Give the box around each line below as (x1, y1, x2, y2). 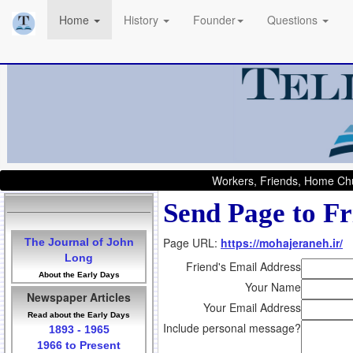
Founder (193, 12, 236, 28)
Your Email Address (203, 299, 301, 316)
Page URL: (163, 235, 221, 251)
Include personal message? (163, 320, 301, 336)
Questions (267, 12, 321, 28)
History (124, 12, 162, 28)
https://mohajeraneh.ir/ (221, 235, 343, 251)
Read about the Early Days (28, 310, 130, 320)
